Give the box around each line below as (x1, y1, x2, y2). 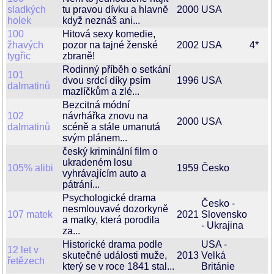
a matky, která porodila (62, 215, 160, 225)
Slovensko (201, 209, 247, 220)
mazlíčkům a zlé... (62, 86, 139, 97)
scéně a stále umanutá (62, 122, 160, 132)
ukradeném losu (62, 157, 132, 168)
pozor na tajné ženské (62, 40, 158, 50)
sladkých (7, 4, 46, 15)
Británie (201, 261, 235, 272)
